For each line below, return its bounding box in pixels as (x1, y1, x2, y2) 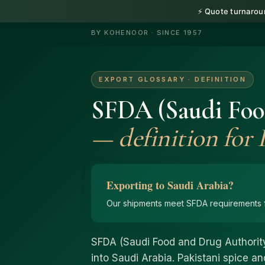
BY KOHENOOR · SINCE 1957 (91, 28, 203, 37)
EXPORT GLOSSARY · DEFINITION (99, 75, 247, 83)
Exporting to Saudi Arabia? (106, 177, 234, 193)
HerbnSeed (91, 11, 152, 26)
